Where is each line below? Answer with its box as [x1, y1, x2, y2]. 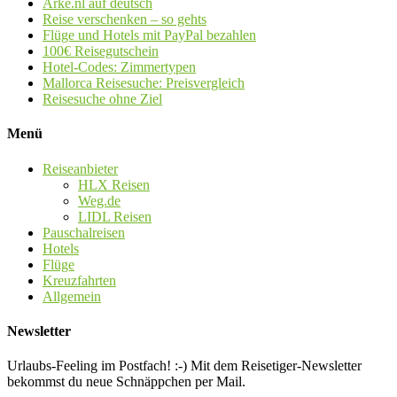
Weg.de [78, 192, 121, 208]
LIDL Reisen [78, 208, 152, 224]
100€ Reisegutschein [43, 43, 159, 59]
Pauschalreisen [43, 224, 125, 240]
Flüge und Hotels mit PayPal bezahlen [43, 27, 256, 43]
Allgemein [43, 288, 101, 304]
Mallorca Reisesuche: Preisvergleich [43, 75, 245, 91]
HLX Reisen [78, 176, 150, 192]
